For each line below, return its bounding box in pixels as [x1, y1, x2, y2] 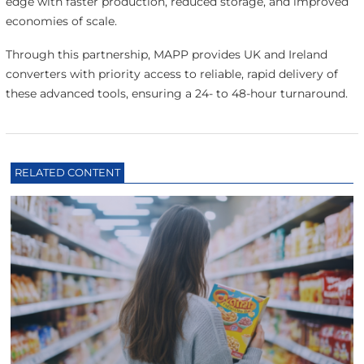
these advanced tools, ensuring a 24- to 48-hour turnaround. [5, 85, 348, 101]
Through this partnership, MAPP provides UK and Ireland [5, 46, 327, 62]
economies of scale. [5, 14, 117, 29]
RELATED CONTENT [15, 165, 121, 179]
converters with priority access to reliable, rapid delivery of [5, 66, 338, 81]
